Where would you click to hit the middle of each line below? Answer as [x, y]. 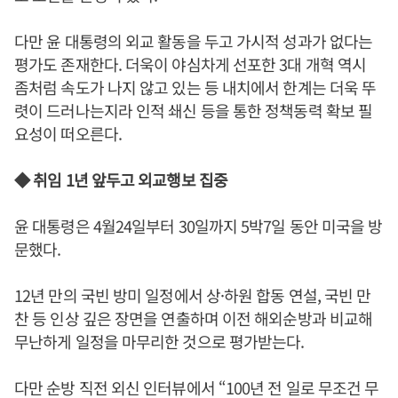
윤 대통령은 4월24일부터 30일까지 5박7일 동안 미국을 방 [199, 226]
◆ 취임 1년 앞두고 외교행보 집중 [121, 179]
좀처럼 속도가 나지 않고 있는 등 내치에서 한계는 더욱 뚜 [195, 87]
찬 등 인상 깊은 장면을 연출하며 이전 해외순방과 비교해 [194, 318]
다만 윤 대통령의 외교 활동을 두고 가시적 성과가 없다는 [194, 41]
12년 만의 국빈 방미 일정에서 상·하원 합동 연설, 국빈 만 [193, 295]
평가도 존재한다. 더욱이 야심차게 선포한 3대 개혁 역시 [191, 64]
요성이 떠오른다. [68, 133]
